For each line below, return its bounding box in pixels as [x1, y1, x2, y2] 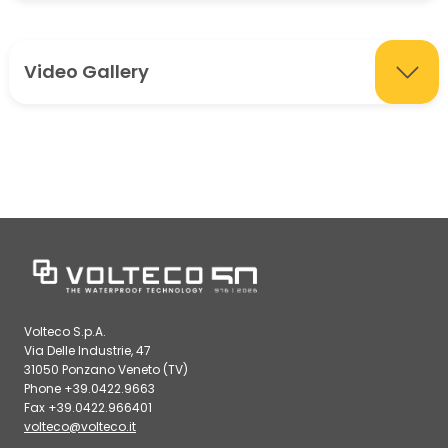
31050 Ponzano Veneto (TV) [24, 360, 188, 378]
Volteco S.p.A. [24, 322, 106, 340]
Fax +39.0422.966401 [24, 398, 152, 416]
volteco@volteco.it [24, 417, 136, 435]
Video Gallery [24, 59, 149, 85]
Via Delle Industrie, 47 [24, 341, 151, 359]
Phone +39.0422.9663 [24, 379, 155, 397]
